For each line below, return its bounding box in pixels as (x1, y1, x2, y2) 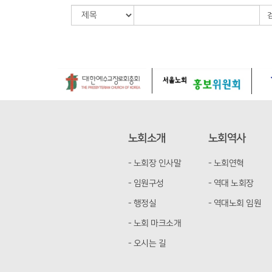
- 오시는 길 (127, 239, 166, 248)
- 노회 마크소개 (127, 219, 182, 228)
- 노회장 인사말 (127, 158, 182, 168)
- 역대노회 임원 (208, 199, 262, 208)
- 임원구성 (127, 178, 164, 188)
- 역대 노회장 (208, 178, 254, 188)
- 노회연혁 (208, 158, 244, 168)
